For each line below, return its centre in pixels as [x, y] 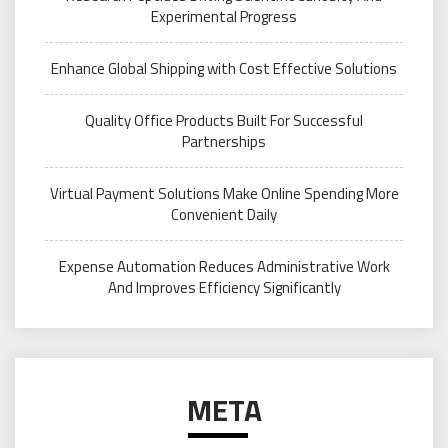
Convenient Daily [224, 214]
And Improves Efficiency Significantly [224, 287]
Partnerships [224, 141]
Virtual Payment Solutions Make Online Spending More [224, 193]
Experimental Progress [224, 16]
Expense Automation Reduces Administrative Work [224, 266]
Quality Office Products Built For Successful [224, 120]
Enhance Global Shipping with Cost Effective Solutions [224, 68]
